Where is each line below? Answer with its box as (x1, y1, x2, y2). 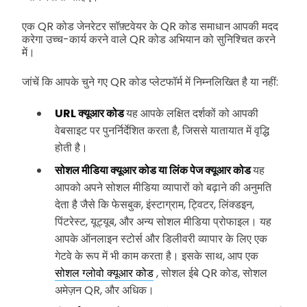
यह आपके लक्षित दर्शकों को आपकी (126, 105, 258, 121)
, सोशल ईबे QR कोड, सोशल (153, 265, 267, 281)
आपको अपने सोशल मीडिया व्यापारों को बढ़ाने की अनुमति (55, 179, 271, 195)
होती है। (55, 139, 88, 156)
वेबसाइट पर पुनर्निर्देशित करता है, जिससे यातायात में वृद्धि (55, 122, 269, 138)
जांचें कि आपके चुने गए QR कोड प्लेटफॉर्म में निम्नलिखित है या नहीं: (22, 73, 278, 90)
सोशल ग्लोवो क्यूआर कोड (55, 265, 153, 281)
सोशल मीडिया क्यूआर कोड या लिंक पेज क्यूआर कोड (55, 162, 253, 178)
